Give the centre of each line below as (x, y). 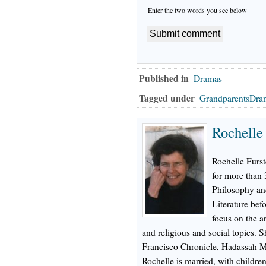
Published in (164, 78)
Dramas (208, 78)
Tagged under (167, 98)
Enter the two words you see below (197, 10)
